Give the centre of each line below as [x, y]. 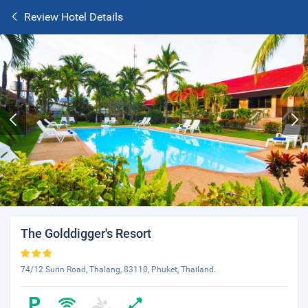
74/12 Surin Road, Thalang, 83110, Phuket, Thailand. [118, 269]
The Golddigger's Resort [86, 233]
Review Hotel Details [74, 17]
